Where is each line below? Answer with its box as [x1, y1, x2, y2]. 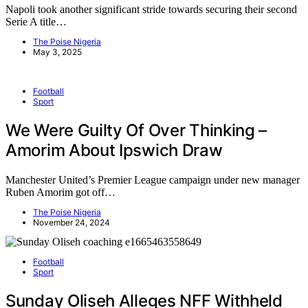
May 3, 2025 [33, 46, 82, 57]
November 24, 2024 [33, 217, 110, 228]
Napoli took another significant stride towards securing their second [5, 3, 297, 15]
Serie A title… [5, 15, 67, 27]
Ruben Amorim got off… [5, 186, 115, 198]
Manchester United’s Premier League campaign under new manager [5, 173, 300, 186]
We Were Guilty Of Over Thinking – [5, 120, 267, 140]
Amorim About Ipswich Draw [5, 140, 223, 160]
